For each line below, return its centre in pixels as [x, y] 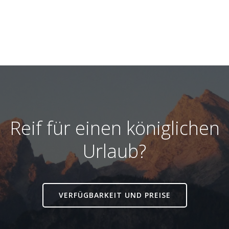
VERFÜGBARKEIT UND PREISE [114, 195]
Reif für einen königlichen [114, 128]
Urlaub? [114, 151]
